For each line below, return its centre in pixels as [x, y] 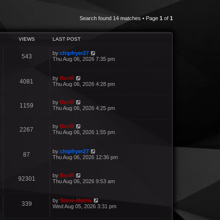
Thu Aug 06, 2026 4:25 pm [84, 108]
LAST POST [67, 39]
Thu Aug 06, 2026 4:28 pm [84, 84]
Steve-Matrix [76, 200]
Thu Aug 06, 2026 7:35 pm [84, 59]
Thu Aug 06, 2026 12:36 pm [85, 157]
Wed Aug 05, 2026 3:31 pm [84, 206]
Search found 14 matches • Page [120, 18]
